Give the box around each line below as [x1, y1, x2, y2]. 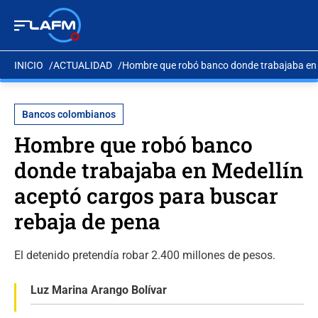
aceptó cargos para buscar [14, 182, 278, 209]
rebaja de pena [14, 207, 160, 235]
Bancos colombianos [22, 109, 116, 120]
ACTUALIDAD [53, 59, 112, 71]
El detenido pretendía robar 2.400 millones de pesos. [14, 248, 275, 262]
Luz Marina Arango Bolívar [31, 283, 167, 297]
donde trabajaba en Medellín [14, 156, 303, 184]
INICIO [14, 59, 43, 71]
